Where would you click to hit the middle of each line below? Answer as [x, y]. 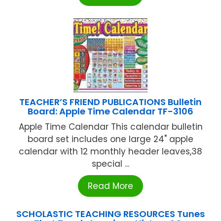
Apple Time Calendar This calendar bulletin [110, 127]
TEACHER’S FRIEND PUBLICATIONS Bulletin [110, 102]
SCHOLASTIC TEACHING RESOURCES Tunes [110, 214]
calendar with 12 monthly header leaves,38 [110, 151]
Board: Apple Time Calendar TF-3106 [110, 111]
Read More [110, 186]
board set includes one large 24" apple [110, 139]
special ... [110, 164]
